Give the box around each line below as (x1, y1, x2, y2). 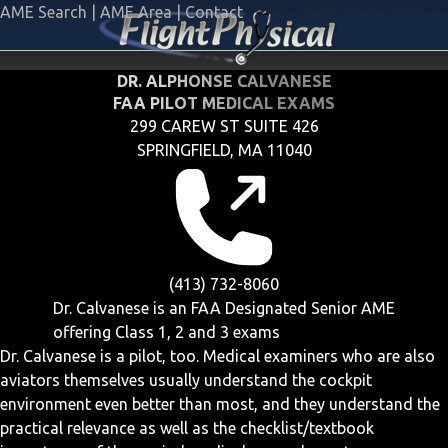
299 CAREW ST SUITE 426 (129, 117, 319, 135)
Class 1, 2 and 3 (115, 323, 229, 341)
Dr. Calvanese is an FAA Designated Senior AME (53, 299, 395, 317)
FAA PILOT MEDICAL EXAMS (113, 94, 335, 112)
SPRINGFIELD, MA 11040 (136, 141, 312, 159)
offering (53, 323, 115, 341)
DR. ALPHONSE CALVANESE (116, 72, 332, 90)
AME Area (100, 3, 172, 21)
